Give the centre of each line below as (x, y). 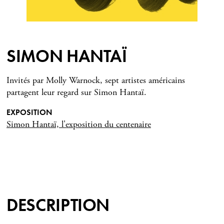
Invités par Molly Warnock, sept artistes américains (96, 80)
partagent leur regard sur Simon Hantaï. (76, 92)
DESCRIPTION (58, 205)
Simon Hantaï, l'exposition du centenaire (79, 124)
